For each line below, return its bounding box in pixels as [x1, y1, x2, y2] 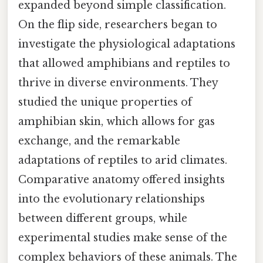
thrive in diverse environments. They [18, 76, 218, 90]
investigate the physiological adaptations [18, 38, 235, 51]
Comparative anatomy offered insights [18, 173, 225, 187]
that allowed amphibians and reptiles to [18, 57, 230, 70]
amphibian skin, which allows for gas [18, 115, 215, 129]
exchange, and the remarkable [18, 134, 180, 148]
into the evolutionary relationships [18, 193, 205, 206]
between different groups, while [18, 212, 187, 225]
